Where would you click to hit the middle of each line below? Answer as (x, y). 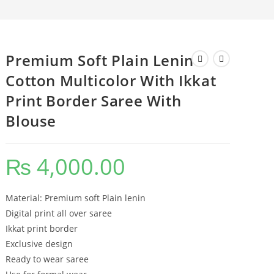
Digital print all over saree (59, 213)
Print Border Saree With (94, 101)
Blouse (31, 121)
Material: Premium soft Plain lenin (76, 198)
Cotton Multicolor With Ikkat (111, 80)
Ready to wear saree (47, 259)
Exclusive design (39, 244)
